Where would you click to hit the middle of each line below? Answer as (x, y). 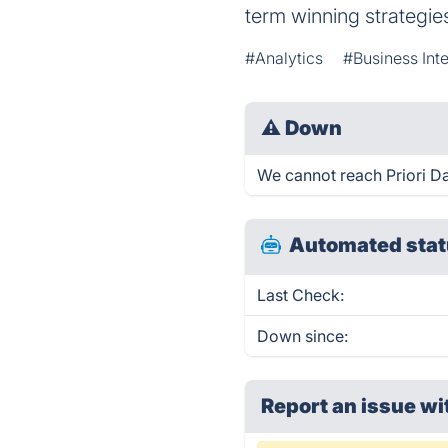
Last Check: (301, 295)
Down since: (303, 336)
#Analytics (284, 58)
